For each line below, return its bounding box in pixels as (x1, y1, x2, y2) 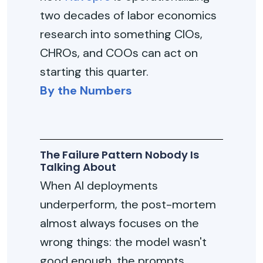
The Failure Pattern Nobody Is (40, 147, 199, 162)
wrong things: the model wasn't (40, 234, 207, 249)
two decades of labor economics (40, 8, 217, 23)
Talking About (40, 160, 116, 174)
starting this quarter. (40, 64, 149, 79)
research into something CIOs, (40, 26, 203, 42)
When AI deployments (40, 178, 158, 193)
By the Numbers (40, 83, 132, 98)
